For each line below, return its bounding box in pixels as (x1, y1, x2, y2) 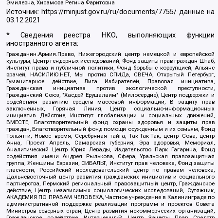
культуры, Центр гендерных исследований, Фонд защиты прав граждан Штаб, (6, 57, 215, 64)
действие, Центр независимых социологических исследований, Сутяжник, (6, 186, 215, 194)
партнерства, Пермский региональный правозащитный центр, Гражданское (6, 180, 215, 187)
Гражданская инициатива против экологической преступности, (6, 84, 215, 91)
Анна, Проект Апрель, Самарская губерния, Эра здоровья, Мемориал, (6, 139, 215, 146)
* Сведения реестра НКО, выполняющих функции (6, 31, 215, 40)
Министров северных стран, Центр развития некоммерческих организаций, (6, 207, 215, 214)
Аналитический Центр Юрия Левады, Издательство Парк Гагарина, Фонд (6, 145, 215, 153)
